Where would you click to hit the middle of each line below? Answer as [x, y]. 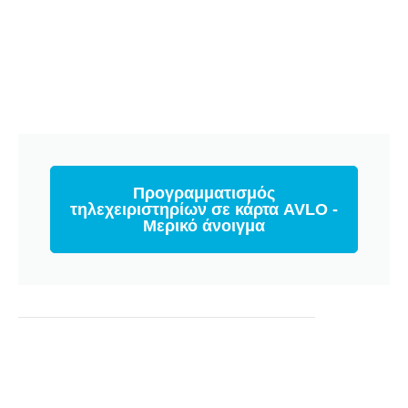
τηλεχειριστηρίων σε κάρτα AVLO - [204, 209]
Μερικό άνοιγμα [204, 226]
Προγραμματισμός [204, 193]
